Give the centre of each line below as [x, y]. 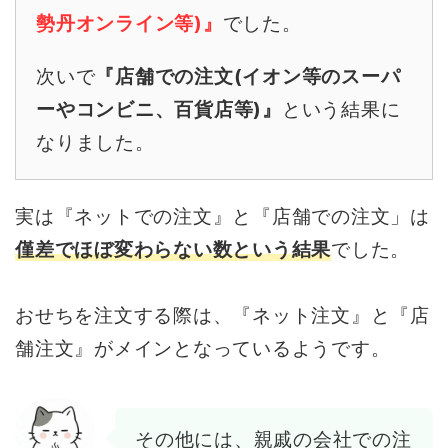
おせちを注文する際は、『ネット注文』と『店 [222, 315]
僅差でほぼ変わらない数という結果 [173, 249]
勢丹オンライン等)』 [129, 23]
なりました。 [95, 142]
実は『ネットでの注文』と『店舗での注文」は [222, 216]
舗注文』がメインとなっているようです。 [203, 348]
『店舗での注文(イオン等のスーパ [248, 76]
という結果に [341, 109]
